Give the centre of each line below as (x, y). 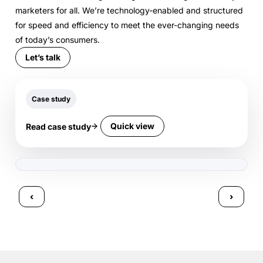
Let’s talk (43, 58)
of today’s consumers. (58, 40)
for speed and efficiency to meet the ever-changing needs (127, 25)
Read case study (58, 126)
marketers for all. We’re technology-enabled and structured (129, 11)
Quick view (132, 126)
